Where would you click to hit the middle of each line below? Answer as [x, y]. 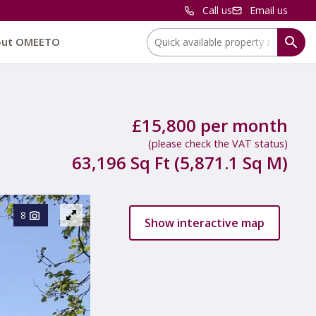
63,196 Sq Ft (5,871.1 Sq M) [180, 163]
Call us [217, 10]
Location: [167, 35]
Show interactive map [205, 223]
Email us [269, 10]
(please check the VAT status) [218, 144]
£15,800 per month [210, 125]
